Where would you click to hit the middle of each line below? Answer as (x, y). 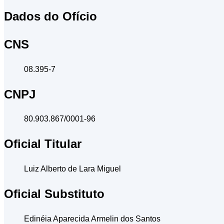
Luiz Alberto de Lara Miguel (72, 169)
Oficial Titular (43, 144)
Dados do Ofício (50, 16)
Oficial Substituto (54, 194)
